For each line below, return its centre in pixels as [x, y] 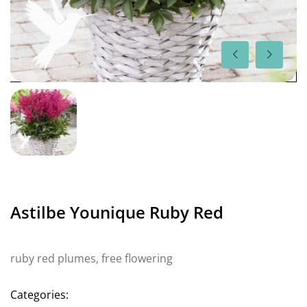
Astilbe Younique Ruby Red [117, 212]
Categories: [39, 295]
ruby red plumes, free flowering [91, 258]
